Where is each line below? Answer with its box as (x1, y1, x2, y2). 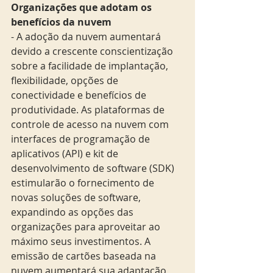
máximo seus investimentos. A (11, 234, 153, 248)
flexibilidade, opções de (11, 73, 121, 87)
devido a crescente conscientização (11, 44, 175, 58)
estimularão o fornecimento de (11, 175, 157, 190)
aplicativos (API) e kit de (11, 146, 121, 160)
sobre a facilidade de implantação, (11, 58, 171, 73)
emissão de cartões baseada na (11, 249, 158, 263)
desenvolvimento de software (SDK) (11, 161, 177, 175)
